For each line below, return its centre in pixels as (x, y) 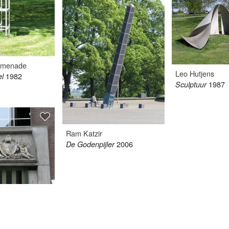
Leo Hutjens (195, 74)
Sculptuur (191, 85)
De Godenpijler (90, 144)
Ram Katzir (84, 133)
